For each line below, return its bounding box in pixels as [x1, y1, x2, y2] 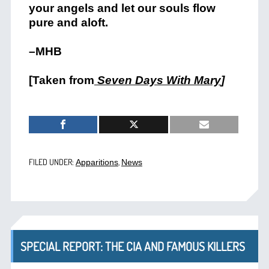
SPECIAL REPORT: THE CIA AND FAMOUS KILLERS [20, 238, 245, 255]
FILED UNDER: [28, 157, 76, 168]
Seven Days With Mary [94, 74, 221, 87]
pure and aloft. [28, 16, 108, 29]
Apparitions [75, 157, 118, 168]
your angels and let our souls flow [28, 2, 216, 15]
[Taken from [28, 74, 94, 87]
